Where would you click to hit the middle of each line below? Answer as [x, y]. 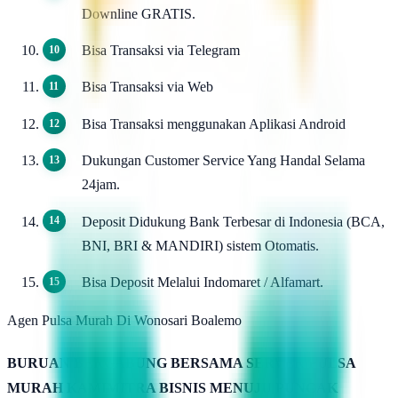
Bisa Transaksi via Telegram [161, 50]
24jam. [101, 185]
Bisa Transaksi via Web [147, 87]
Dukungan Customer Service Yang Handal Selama [223, 161]
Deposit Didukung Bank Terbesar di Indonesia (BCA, [233, 221]
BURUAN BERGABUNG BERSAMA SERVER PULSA [181, 362]
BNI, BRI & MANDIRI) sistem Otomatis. [200, 245]
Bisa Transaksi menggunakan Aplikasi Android [214, 123]
